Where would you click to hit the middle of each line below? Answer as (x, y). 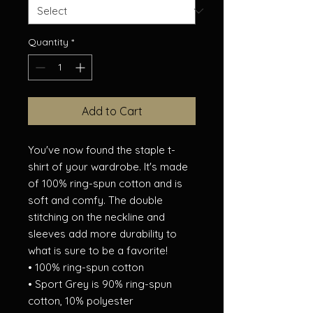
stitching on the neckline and (96, 217)
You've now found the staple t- (102, 150)
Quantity (48, 42)
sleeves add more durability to (102, 234)
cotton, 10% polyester (81, 301)
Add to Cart (112, 111)
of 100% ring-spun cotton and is (105, 183)
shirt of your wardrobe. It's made (108, 167)
